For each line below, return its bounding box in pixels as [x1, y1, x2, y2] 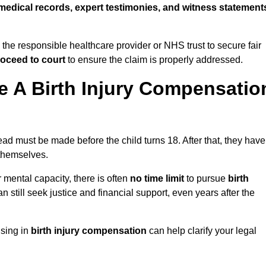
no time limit [130, 173, 184, 184]
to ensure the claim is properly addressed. [65, 55, 243, 65]
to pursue [184, 173, 228, 184]
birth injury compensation [31, 226, 147, 236]
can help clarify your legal [147, 226, 256, 236]
